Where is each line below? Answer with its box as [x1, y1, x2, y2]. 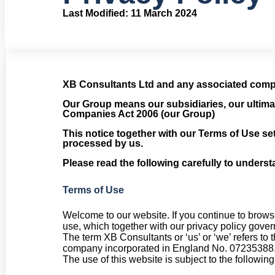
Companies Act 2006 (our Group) [63, 109, 215, 119]
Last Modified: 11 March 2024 [63, 8, 197, 18]
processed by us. [63, 138, 143, 149]
